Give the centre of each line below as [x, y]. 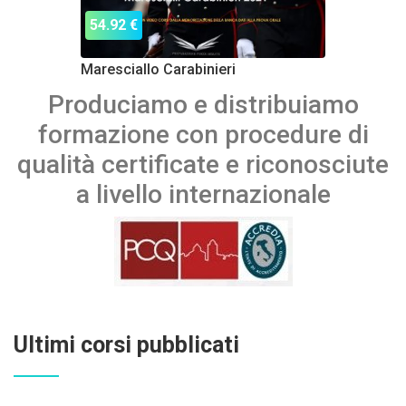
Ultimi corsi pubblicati [126, 345]
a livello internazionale [203, 195]
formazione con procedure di [203, 135]
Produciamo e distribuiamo [203, 105]
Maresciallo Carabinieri [158, 70]
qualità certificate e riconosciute [203, 165]
